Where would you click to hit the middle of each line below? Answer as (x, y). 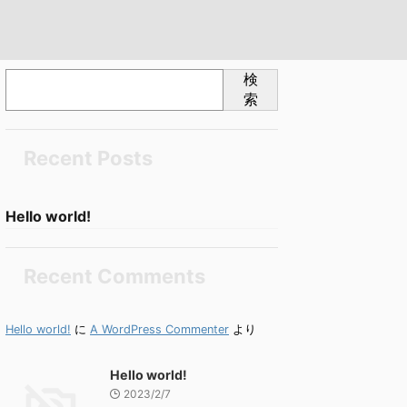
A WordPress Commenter (159, 329)
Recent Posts (88, 158)
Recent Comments (114, 276)
